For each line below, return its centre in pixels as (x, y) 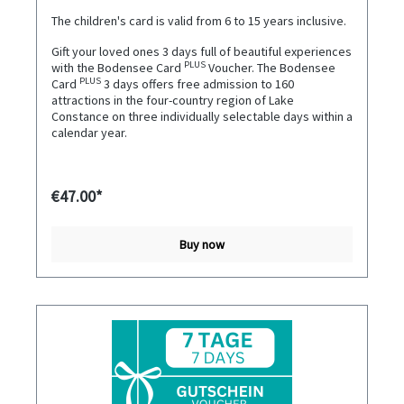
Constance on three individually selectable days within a (202, 117)
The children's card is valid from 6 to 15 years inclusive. (199, 21)
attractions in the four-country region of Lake (173, 101)
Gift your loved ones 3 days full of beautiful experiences (202, 52)
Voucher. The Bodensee (271, 68)
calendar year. (89, 133)
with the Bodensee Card (118, 68)
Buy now (202, 245)
